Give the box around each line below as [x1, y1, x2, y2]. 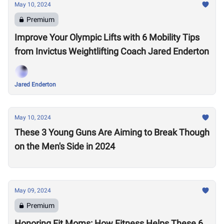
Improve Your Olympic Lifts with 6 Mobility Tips [14, 32, 199, 42]
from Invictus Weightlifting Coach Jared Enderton [14, 46, 209, 56]
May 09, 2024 [14, 187, 51, 194]
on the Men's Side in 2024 [14, 141, 115, 151]
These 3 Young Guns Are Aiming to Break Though [14, 127, 209, 137]
